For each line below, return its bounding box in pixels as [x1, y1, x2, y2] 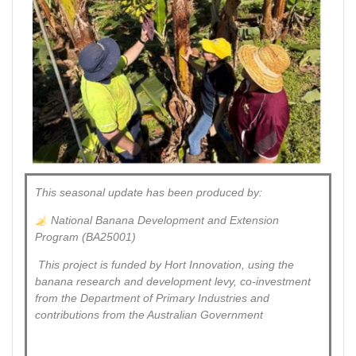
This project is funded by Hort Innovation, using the [35, 258, 294, 272]
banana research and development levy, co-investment [35, 275, 311, 288]
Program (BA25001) [35, 230, 136, 244]
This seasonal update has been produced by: [35, 186, 262, 199]
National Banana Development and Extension [47, 214, 279, 227]
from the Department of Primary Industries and [35, 292, 269, 305]
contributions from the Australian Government [35, 308, 263, 322]
